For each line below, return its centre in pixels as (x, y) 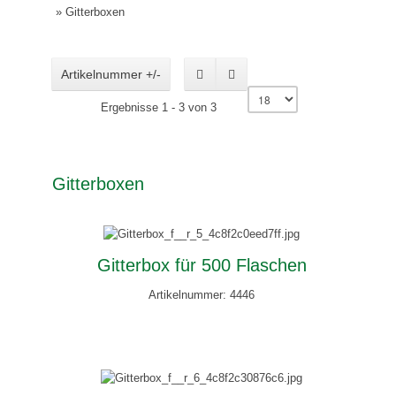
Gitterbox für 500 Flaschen (202, 265)
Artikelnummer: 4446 (202, 294)
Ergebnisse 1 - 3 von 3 (159, 108)
